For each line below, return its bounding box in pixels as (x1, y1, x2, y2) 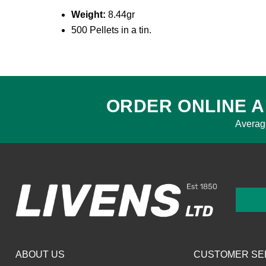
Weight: (71, 9, 106, 20)
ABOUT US (15, 249, 65, 259)
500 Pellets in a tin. (71, 24, 151, 35)
